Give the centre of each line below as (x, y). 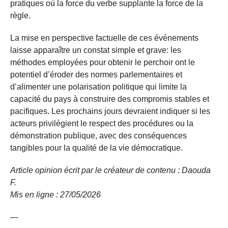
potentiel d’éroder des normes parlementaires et (96, 74)
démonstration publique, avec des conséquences (98, 135)
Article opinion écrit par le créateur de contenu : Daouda (110, 170)
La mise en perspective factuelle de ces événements (104, 38)
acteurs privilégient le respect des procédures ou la (102, 123)
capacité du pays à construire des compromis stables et (110, 99)
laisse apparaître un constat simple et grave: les (96, 50)
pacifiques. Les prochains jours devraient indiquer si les (110, 111)
